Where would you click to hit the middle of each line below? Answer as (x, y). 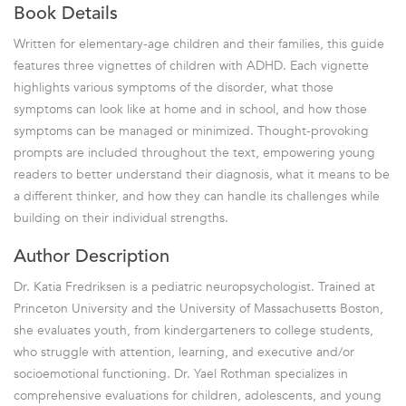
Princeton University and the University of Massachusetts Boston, (198, 308)
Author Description (92, 257)
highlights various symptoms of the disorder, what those (174, 87)
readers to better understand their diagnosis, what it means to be (202, 174)
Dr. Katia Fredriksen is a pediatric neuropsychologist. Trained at (194, 286)
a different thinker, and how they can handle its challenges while (197, 196)
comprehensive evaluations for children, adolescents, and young (198, 395)
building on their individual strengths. (121, 217)
